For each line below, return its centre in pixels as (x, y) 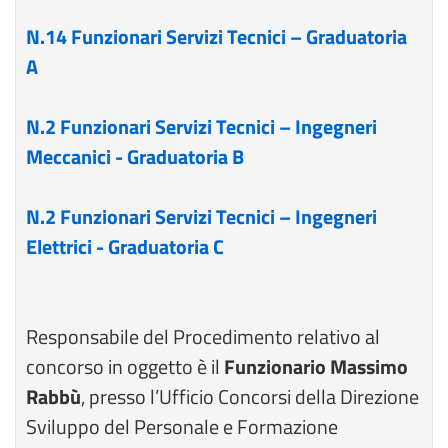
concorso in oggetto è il (125, 366)
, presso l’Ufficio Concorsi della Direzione (250, 396)
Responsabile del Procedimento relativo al (203, 336)
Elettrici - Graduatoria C (125, 246)
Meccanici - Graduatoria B (135, 156)
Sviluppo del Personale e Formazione (182, 426)
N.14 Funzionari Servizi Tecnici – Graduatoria (216, 36)
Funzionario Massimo (316, 366)
